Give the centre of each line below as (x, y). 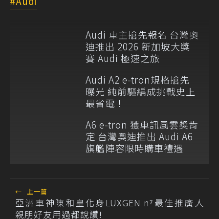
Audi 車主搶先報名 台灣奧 (142, 34)
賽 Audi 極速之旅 (123, 58)
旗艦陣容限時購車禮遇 (134, 148)
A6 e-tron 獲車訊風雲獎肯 (142, 124)
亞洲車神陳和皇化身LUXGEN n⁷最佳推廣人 (109, 202)
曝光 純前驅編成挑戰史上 (141, 91)
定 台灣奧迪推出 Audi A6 (139, 136)
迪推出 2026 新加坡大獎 (138, 46)
